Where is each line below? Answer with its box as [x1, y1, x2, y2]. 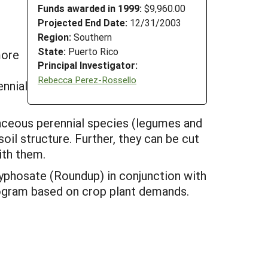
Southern [71, 30, 112, 43]
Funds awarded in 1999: [38, 2, 142, 15]
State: [38, 44, 66, 57]
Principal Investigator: [38, 59, 138, 72]
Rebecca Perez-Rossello [38, 73, 136, 86]
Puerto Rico [66, 44, 118, 57]
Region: [38, 30, 71, 43]
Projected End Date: [38, 16, 127, 29]
